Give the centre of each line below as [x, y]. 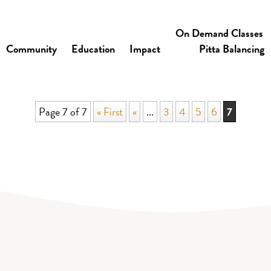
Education [93, 49]
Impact [145, 49]
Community [31, 49]
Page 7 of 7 [63, 112]
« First [110, 112]
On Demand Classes [219, 33]
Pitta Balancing [231, 49]
